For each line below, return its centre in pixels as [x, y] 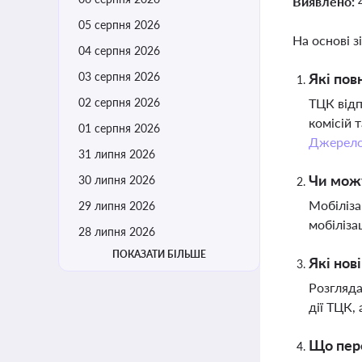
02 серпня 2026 [119, 102]
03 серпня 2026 [119, 76]
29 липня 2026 [117, 206]
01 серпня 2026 [119, 128]
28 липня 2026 [117, 232]
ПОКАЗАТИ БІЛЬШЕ [159, 254]
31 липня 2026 [117, 154]
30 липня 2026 [117, 180]
